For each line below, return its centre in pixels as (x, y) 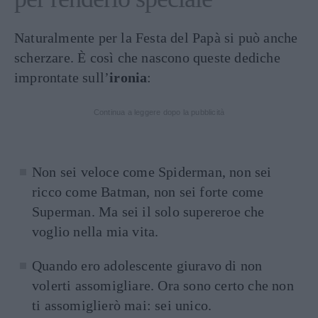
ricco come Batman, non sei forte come (148, 192)
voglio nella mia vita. (95, 231)
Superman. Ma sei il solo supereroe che (148, 212)
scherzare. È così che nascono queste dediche (147, 57)
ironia (128, 77)
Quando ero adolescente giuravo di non (147, 265)
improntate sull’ (62, 77)
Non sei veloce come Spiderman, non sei (152, 172)
